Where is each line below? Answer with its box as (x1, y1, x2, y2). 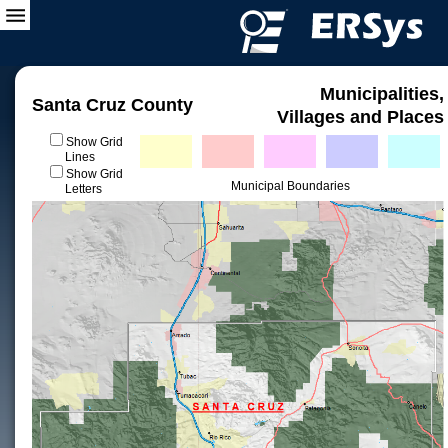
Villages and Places (277, 107, 444, 127)
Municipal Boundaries (230, 179, 350, 193)
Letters (64, 182, 102, 196)
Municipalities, (320, 84, 444, 104)
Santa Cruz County (32, 95, 193, 115)
